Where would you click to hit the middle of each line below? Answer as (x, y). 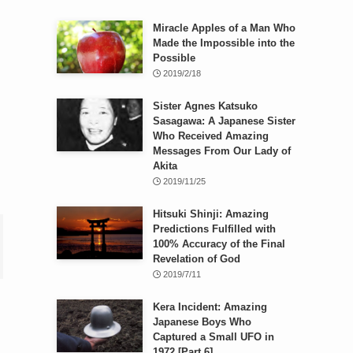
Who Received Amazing (210, 136)
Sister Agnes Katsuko (205, 106)
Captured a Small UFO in (213, 336)
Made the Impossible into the (223, 43)
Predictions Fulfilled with (214, 229)
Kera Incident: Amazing (210, 307)
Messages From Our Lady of (221, 150)
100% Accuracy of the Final (219, 243)
